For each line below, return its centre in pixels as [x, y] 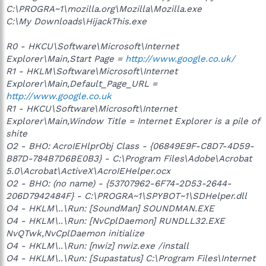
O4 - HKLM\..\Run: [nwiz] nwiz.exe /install [97, 246]
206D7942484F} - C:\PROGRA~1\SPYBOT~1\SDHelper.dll [126, 196]
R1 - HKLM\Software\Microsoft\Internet [92, 71]
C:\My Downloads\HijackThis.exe [76, 21]
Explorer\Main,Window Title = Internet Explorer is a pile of [133, 121]
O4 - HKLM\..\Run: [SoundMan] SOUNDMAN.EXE [110, 208]
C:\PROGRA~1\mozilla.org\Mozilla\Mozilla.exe [104, 9]
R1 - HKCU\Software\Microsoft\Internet [91, 108]
